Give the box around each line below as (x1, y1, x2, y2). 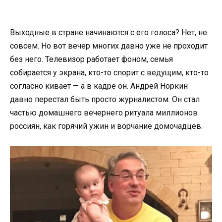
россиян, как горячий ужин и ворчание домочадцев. (10, 121, 203, 131)
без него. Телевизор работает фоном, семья (10, 54, 173, 64)
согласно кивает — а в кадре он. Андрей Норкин (10, 81, 188, 91)
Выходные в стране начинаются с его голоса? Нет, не (10, 27, 207, 37)
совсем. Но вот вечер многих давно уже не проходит (10, 41, 208, 51)
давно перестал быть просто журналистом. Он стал (10, 94, 200, 104)
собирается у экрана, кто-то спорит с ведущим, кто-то (10, 67, 209, 77)
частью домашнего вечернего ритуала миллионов (10, 108, 198, 117)
